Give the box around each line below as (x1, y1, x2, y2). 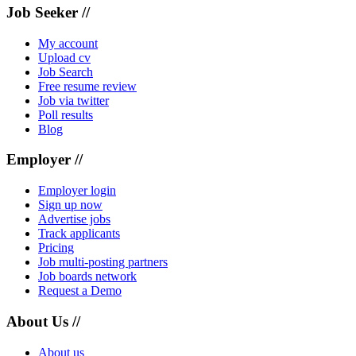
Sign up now (38, 198, 103, 212)
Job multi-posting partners (38, 255, 168, 269)
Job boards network (38, 269, 137, 284)
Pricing (38, 241, 74, 255)
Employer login (38, 184, 116, 198)
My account (38, 36, 98, 50)
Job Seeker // (6, 3, 90, 21)
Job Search (38, 64, 93, 79)
